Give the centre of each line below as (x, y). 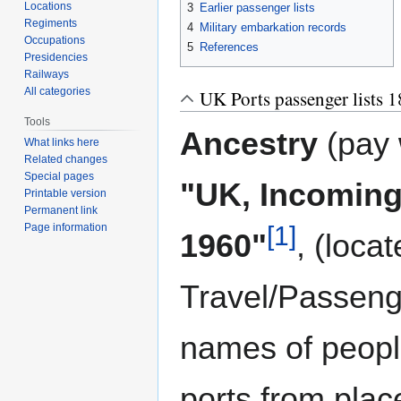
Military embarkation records (273, 28)
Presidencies (56, 57)
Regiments (51, 23)
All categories (58, 91)
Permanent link (61, 211)
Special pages (60, 177)
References (229, 47)
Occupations (55, 40)
